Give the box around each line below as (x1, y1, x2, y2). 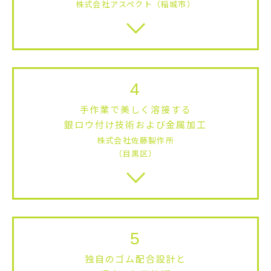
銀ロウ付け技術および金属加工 (64, 117, 207, 131)
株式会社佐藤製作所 (97, 134, 174, 146)
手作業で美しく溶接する (79, 102, 192, 116)
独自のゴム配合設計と (84, 252, 186, 265)
